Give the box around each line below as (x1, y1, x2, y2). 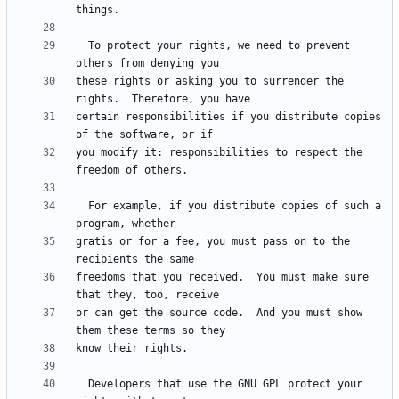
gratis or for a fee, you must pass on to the (76, 235, 350, 248)
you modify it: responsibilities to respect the (76, 146, 362, 159)
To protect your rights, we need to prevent (76, 39, 88, 53)
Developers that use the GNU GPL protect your (76, 378, 88, 391)
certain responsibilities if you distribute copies (76, 110, 381, 124)
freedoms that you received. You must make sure (76, 271, 369, 284)
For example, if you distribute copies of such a (76, 199, 88, 213)
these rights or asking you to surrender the (76, 75, 344, 88)
